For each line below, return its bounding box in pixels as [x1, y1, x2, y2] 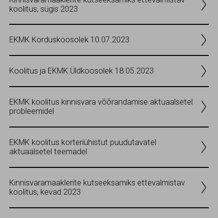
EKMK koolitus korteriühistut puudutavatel [9, 138, 156, 147]
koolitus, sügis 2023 [9, 4, 78, 14]
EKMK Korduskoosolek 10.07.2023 [9, 35, 129, 45]
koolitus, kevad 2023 [9, 187, 81, 197]
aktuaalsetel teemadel [9, 147, 87, 157]
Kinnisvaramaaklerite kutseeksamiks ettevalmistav [9, 178, 185, 188]
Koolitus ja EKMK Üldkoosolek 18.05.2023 [9, 66, 154, 76]
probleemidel [9, 107, 54, 116]
